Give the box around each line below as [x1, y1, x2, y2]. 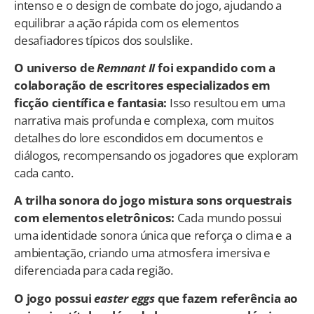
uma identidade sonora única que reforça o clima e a [14, 227, 292, 244]
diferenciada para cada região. [14, 262, 174, 279]
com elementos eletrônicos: [14, 210, 175, 226]
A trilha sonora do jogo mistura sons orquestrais [14, 192, 292, 209]
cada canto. [14, 164, 74, 181]
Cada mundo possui [174, 210, 282, 226]
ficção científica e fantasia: [14, 94, 168, 111]
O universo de [14, 59, 97, 76]
